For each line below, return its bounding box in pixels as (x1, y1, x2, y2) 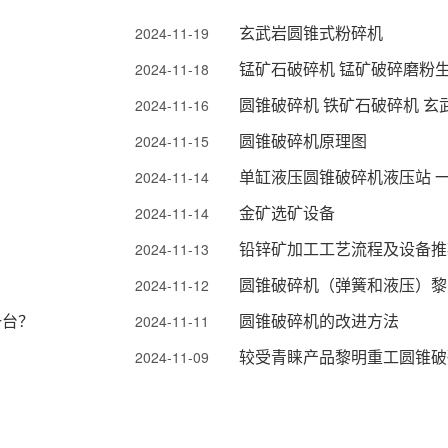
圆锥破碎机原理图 (239, 129, 367, 152)
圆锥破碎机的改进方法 (239, 309, 399, 332)
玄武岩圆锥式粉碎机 (239, 21, 383, 44)
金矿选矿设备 (239, 201, 335, 224)
